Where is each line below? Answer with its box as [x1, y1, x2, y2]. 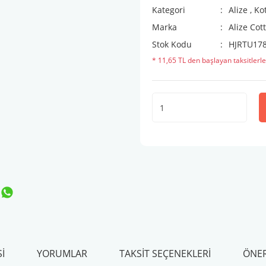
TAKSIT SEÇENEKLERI [119, 247, 211, 260]
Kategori [152, 4, 185, 15]
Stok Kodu [152, 39, 192, 50]
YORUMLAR [36, 247, 87, 260]
